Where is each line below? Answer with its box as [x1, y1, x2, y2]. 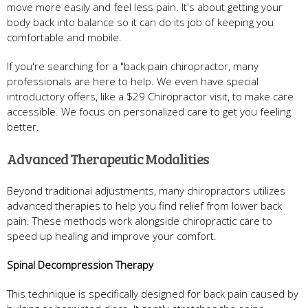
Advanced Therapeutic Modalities [7, 148, 209, 168]
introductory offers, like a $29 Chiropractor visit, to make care [7, 89, 294, 103]
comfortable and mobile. [7, 30, 122, 44]
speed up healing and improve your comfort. [7, 228, 217, 243]
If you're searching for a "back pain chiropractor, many [7, 58, 258, 73]
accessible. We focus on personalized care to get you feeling [7, 104, 291, 118]
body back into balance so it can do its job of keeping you [7, 14, 274, 29]
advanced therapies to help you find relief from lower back [7, 198, 282, 212]
